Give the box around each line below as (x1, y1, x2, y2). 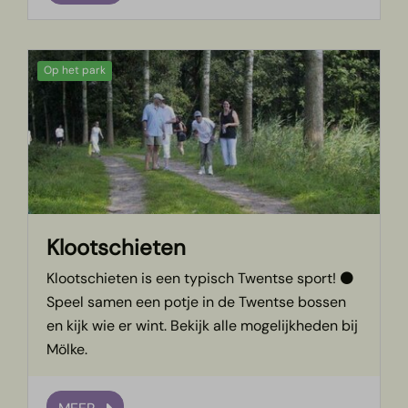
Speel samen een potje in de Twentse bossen (46, 292, 347, 312)
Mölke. (46, 340, 88, 360)
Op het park (44, 63, 107, 78)
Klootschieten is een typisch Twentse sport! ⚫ (46, 269, 355, 289)
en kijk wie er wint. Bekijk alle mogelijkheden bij (46, 316, 359, 336)
